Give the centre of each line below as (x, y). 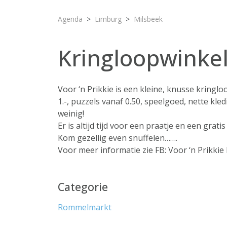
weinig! (71, 113)
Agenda (70, 19)
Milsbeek (148, 19)
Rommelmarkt (85, 207)
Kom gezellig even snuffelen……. (118, 138)
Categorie (83, 187)
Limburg (108, 19)
